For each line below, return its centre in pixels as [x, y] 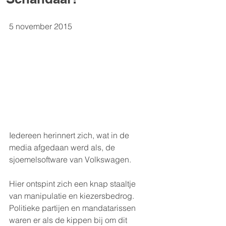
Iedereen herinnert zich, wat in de [70, 135]
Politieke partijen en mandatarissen [73, 208]
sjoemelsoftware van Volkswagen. [70, 159]
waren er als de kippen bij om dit [69, 220]
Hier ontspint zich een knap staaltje [73, 183]
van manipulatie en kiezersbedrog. [73, 195]
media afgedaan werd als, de [63, 147]
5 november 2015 [41, 26]
